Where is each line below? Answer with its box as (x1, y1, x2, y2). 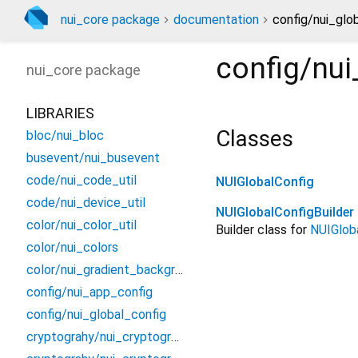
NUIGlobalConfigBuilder (216, 205, 354, 221)
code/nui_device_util (26, 195, 145, 210)
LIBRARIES (26, 105, 94, 121)
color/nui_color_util (26, 217, 137, 233)
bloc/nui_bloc (26, 128, 104, 143)
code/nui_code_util (26, 173, 137, 188)
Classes (216, 125, 293, 152)
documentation (173, 12, 259, 27)
